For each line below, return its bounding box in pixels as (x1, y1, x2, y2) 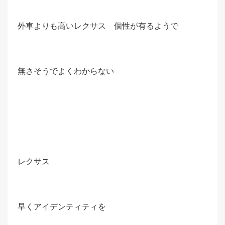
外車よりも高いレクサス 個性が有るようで (18, 22, 178, 30)
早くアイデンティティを (18, 202, 106, 211)
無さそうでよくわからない (18, 67, 114, 75)
